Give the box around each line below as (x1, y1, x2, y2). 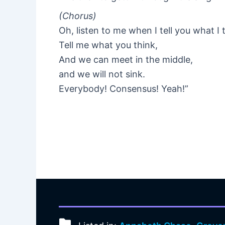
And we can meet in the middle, (59, 54, 193, 65)
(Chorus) (59, 11, 96, 22)
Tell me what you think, (59, 40, 158, 51)
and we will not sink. (59, 69, 145, 80)
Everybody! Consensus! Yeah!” (59, 83, 188, 94)
